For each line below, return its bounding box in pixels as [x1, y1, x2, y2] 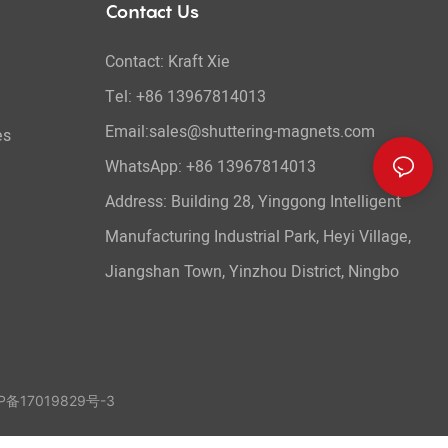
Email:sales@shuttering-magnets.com [104, 120, 375, 145]
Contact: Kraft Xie [104, 50, 230, 75]
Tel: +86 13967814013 [104, 85, 266, 110]
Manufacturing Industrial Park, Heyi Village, [104, 225, 411, 250]
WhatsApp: [104, 155, 186, 180]
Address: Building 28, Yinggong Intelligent [104, 190, 401, 215]
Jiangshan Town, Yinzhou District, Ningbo [104, 260, 399, 285]
